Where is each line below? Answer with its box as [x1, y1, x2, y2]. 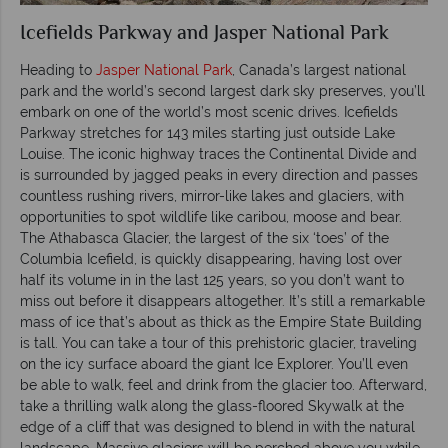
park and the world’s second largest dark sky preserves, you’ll [20, 82, 425, 99]
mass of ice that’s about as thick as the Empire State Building [20, 313, 422, 330]
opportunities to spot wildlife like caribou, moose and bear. [20, 208, 402, 225]
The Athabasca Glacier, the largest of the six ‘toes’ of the [20, 229, 389, 246]
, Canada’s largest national [232, 61, 406, 78]
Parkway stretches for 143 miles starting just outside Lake [20, 124, 395, 141]
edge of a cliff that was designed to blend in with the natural [20, 418, 415, 435]
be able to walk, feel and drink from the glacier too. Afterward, [20, 376, 427, 393]
